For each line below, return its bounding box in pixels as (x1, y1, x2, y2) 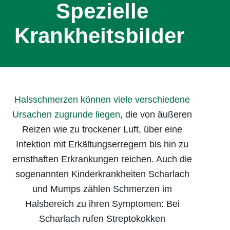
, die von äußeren (120, 109, 192, 120)
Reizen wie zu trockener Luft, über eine (22, 124, 182, 135)
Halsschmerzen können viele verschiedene (14, 94, 190, 105)
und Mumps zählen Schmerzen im (32, 183, 172, 194)
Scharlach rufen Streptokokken (39, 213, 165, 224)
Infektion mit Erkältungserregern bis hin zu (16, 139, 188, 149)
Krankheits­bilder (14, 24, 190, 48)
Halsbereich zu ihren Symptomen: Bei (25, 198, 180, 209)
